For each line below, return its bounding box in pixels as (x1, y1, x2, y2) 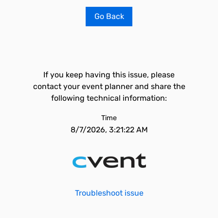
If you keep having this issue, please (43, 70, 175, 79)
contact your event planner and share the (33, 82, 185, 91)
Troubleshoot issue (74, 188, 144, 198)
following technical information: (51, 93, 167, 103)
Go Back (94, 12, 124, 21)
